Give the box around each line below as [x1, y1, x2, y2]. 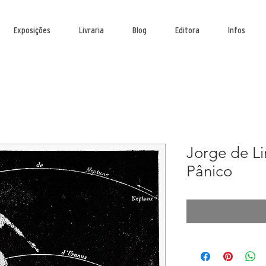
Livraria [79, 25, 104, 35]
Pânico [186, 162, 232, 180]
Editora [175, 25, 199, 35]
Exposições [14, 25, 50, 35]
